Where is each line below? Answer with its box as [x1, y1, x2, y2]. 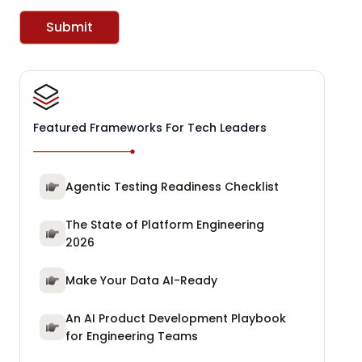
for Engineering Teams [65, 328, 198, 345]
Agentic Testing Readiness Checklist [65, 179, 279, 196]
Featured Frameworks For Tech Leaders [33, 120, 267, 137]
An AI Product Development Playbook [65, 310, 286, 327]
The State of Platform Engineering [65, 217, 264, 234]
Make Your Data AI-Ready [65, 272, 217, 289]
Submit [46, 18, 93, 37]
